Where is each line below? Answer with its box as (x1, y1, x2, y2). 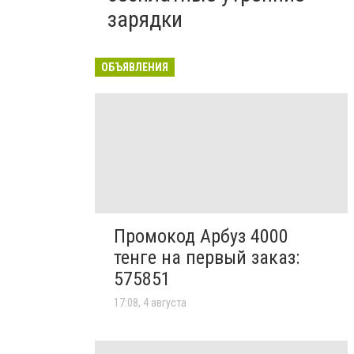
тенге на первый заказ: (114, 247, 299, 269)
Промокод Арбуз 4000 (114, 225, 288, 248)
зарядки (107, 6, 183, 32)
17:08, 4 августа (114, 296, 186, 310)
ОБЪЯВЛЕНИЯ (101, 61, 168, 73)
